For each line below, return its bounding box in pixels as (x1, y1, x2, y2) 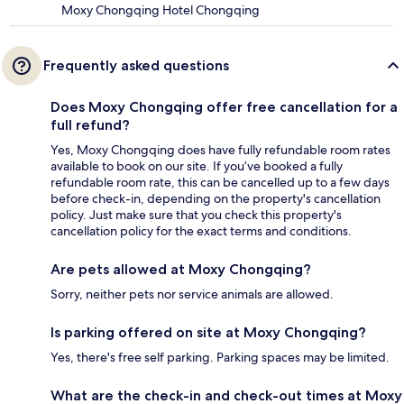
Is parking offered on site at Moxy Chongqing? (50, 323, 366, 341)
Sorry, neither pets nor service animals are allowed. (50, 285, 334, 302)
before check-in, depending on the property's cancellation (50, 189, 381, 207)
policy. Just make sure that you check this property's (50, 206, 342, 223)
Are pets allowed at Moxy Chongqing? (50, 260, 311, 278)
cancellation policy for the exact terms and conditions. (50, 222, 352, 239)
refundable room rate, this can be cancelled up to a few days (50, 173, 390, 190)
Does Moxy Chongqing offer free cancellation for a (50, 97, 398, 115)
